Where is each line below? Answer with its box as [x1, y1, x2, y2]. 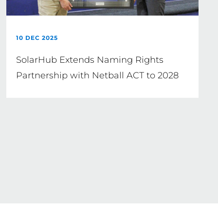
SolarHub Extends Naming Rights [16, 54, 164, 65]
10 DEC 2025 [16, 34, 58, 41]
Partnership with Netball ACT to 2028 [16, 70, 179, 81]
